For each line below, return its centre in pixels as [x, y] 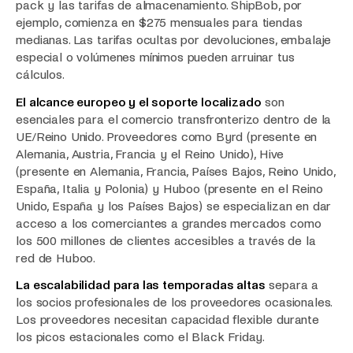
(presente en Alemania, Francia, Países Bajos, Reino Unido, [175, 171]
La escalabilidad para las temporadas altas [141, 285]
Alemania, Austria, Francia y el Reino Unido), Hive [150, 154]
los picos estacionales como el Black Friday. [141, 337]
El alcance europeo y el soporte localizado [139, 102]
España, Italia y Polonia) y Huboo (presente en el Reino [169, 188]
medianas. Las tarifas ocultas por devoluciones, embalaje [174, 40]
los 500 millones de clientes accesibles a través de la [166, 240]
